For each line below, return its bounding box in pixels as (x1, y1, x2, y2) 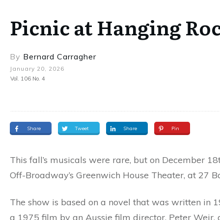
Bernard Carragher (23, 52, 96, 62)
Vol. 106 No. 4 (10, 75, 45, 82)
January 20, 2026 (10, 65, 64, 73)
